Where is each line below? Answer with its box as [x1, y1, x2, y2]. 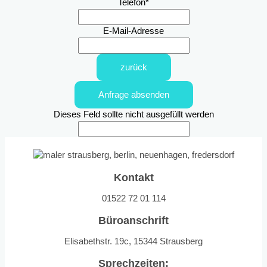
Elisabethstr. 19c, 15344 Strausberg [64, 236, 203, 246]
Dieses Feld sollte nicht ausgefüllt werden [53, 110, 214, 120]
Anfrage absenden [98, 90, 169, 100]
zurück [120, 63, 147, 73]
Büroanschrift [98, 213, 169, 226]
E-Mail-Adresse [103, 26, 164, 36]
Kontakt [113, 170, 154, 184]
